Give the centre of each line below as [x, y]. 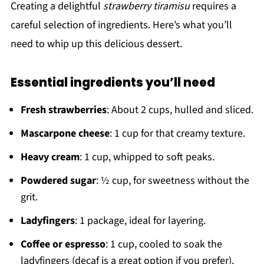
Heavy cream [50, 157]
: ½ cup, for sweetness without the [172, 181]
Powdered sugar [58, 181]
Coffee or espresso [63, 245]
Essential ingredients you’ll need [113, 83]
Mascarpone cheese [65, 134]
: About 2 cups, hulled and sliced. [180, 110]
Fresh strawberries [63, 110]
